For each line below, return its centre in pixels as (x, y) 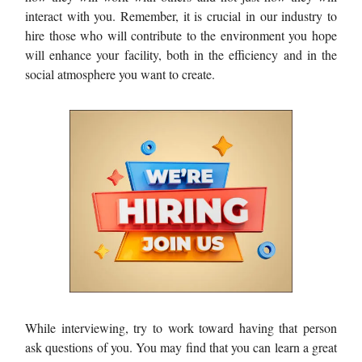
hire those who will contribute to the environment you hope (181, 35)
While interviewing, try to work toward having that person (181, 327)
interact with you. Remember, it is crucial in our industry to (181, 15)
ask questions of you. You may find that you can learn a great (181, 347)
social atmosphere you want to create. (120, 74)
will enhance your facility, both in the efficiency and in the (181, 54)
